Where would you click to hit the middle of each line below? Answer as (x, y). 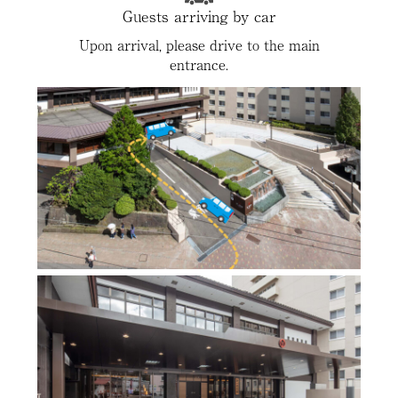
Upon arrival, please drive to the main (199, 44)
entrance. (199, 64)
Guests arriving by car (199, 15)
